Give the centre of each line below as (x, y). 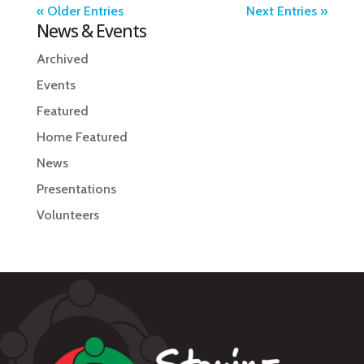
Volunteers (67, 214)
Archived (62, 58)
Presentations (76, 188)
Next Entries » (287, 11)
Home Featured (82, 136)
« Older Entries (80, 11)
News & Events (91, 30)
